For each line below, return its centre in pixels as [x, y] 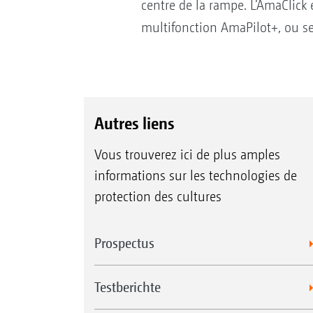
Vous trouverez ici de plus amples [187, 155]
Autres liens [134, 123]
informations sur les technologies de [195, 176]
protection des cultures [158, 197]
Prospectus [124, 243]
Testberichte [127, 287]
